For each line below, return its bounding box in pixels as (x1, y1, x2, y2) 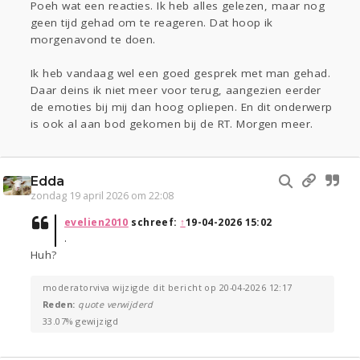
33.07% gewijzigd (43, 315, 119, 328)
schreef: (128, 215, 181, 230)
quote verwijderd (78, 298, 153, 311)
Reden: (43, 298, 79, 311)
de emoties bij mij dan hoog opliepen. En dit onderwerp (31, 100, 333, 115)
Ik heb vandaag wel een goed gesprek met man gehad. (31, 66, 331, 81)
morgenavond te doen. (31, 32, 156, 47)
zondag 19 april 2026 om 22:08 (31, 189, 174, 203)
